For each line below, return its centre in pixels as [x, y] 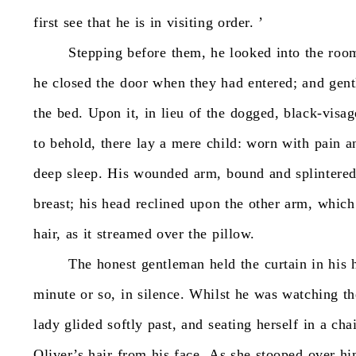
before [147, 52]
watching [310, 294]
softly [125, 324]
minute [55, 294]
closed [72, 83]
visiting [190, 22]
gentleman [173, 264]
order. [236, 22]
